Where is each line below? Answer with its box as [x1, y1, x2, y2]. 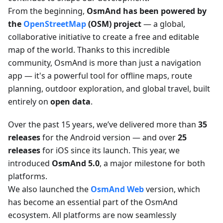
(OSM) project [86, 18, 141, 29]
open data [50, 96, 91, 107]
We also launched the [8, 183, 91, 195]
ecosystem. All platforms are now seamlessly [8, 209, 176, 221]
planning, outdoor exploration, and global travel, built [8, 83, 210, 94]
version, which [144, 183, 200, 195]
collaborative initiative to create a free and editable [8, 31, 199, 42]
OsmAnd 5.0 [52, 157, 100, 169]
